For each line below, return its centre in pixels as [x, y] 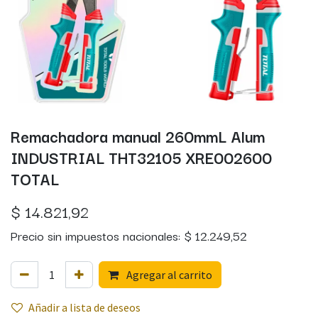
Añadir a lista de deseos [84, 308]
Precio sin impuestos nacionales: [97, 236]
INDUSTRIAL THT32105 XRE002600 [141, 157]
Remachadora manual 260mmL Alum [138, 136]
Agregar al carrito [168, 275]
